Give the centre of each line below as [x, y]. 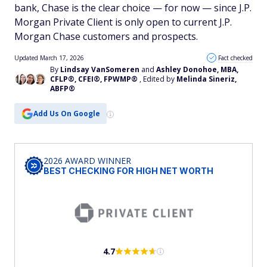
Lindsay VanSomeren [100, 69]
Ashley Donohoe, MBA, [197, 69]
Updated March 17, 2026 [49, 58]
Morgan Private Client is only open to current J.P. [123, 22]
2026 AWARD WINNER [87, 161]
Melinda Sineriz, [207, 79]
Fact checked [235, 58]
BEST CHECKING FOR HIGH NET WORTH [128, 171]
